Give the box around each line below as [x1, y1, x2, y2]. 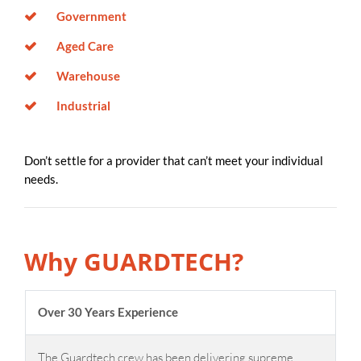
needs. [24, 171, 58, 186]
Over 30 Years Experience [38, 305, 179, 320]
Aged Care [56, 38, 114, 53]
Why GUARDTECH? [24, 244, 243, 278]
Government [56, 8, 127, 23]
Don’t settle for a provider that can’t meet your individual [24, 152, 323, 168]
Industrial [56, 98, 110, 113]
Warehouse [56, 68, 120, 83]
